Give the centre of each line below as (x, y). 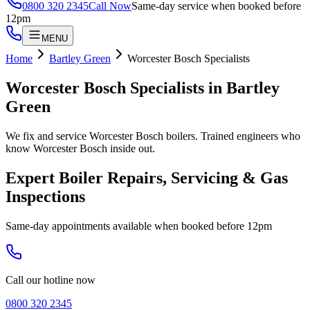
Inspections (45, 196)
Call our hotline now (51, 280)
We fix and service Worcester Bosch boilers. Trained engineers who (153, 136)
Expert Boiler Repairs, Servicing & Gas (147, 177)
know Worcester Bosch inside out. (80, 148)
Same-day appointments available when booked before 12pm (139, 226)
